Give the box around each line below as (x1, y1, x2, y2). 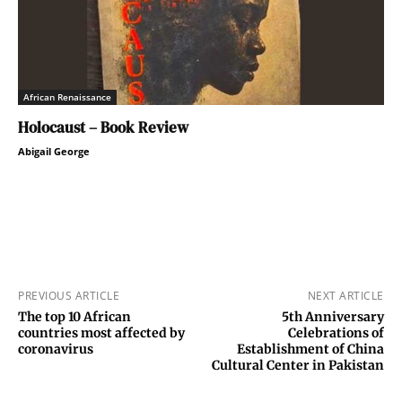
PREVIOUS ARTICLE (18, 288, 119, 304)
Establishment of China (236, 341, 384, 358)
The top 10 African (18, 309, 131, 326)
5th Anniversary (281, 309, 384, 326)
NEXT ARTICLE (307, 288, 384, 304)
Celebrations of (287, 325, 384, 342)
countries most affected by (18, 325, 185, 342)
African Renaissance (23, 91, 111, 104)
